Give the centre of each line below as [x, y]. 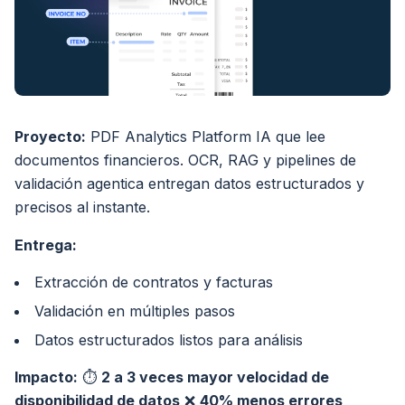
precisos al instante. [82, 207]
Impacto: [46, 377]
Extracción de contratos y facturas [154, 282]
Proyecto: [50, 136]
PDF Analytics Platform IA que [196, 136]
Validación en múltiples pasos [135, 311]
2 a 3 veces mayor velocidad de [215, 377]
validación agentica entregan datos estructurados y [189, 183]
